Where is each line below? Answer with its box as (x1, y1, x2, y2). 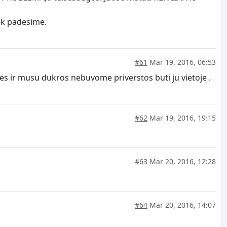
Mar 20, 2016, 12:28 (147, 157, 216, 167)
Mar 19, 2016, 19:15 (147, 113, 216, 123)
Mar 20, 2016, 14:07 (147, 200, 216, 210)
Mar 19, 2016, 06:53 (147, 57, 216, 67)
